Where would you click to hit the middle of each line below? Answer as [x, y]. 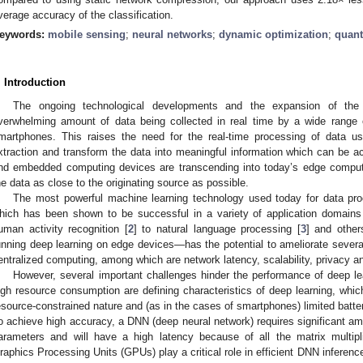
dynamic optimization [273, 34]
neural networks [172, 34]
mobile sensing [87, 34]
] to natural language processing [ [217, 228]
